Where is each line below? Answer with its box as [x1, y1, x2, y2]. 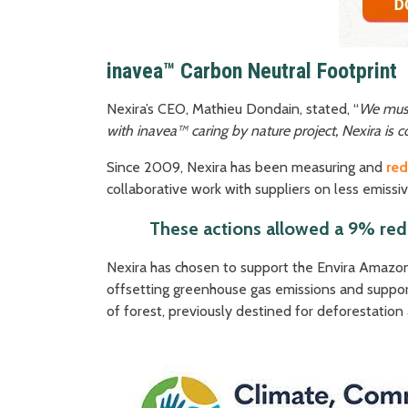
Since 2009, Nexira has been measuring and [107, 158, 386, 176]
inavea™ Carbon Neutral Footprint [107, 57, 397, 84]
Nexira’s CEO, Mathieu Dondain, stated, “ [107, 99, 359, 117]
